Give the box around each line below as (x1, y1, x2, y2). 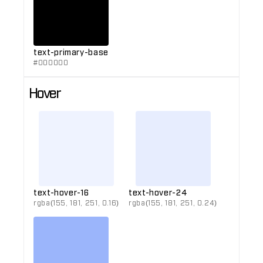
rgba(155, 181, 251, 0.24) (129, 198, 217, 207)
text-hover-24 (129, 187, 187, 197)
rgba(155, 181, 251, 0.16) (33, 198, 119, 207)
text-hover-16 (33, 187, 89, 197)
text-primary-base (33, 46, 109, 56)
